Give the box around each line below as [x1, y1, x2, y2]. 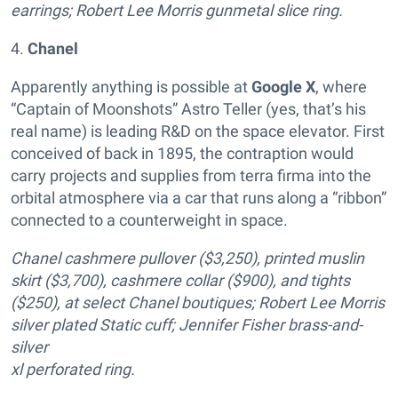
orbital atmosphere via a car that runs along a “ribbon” [11, 188, 386, 207]
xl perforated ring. [11, 360, 135, 378]
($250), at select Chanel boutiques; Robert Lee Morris [11, 293, 385, 312]
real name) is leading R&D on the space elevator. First [11, 122, 385, 140]
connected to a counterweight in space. [11, 211, 288, 229]
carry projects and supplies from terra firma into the [11, 166, 371, 185]
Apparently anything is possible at [11, 77, 251, 96]
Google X [251, 77, 315, 96]
